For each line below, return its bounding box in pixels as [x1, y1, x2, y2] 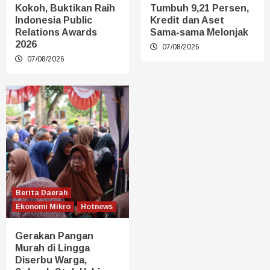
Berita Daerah [16, 188, 67, 197]
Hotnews [81, 202, 113, 211]
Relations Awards [15, 27, 97, 37]
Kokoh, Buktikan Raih [15, 2, 115, 13]
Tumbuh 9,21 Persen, [150, 2, 249, 13]
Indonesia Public [15, 14, 92, 25]
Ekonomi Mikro [16, 202, 71, 211]
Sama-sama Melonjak [150, 27, 248, 37]
